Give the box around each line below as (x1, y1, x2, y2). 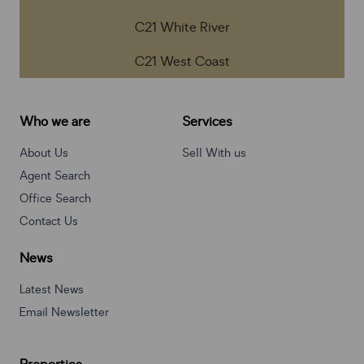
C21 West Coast (134, 53, 230, 71)
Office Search (19, 191, 91, 207)
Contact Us (19, 214, 78, 230)
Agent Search (19, 168, 90, 184)
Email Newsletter (19, 305, 109, 321)
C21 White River (134, 19, 230, 37)
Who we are (19, 113, 91, 132)
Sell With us (182, 145, 246, 162)
